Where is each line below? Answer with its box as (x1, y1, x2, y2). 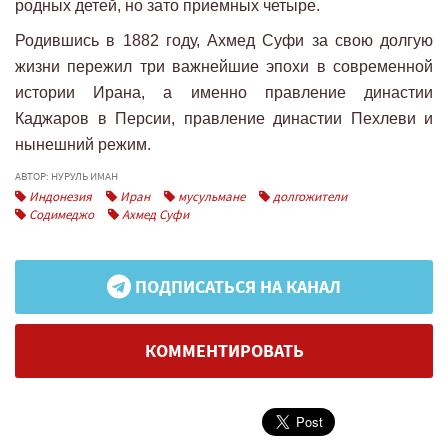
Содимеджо (26, 205, 94, 223)
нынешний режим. (15, 135, 151, 153)
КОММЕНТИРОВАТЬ (144, 338, 304, 363)
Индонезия (26, 187, 92, 205)
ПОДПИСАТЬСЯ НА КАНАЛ (131, 274, 341, 299)
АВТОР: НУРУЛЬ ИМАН (15, 168, 118, 183)
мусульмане (175, 187, 245, 205)
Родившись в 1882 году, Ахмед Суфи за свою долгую (15, 31, 433, 49)
